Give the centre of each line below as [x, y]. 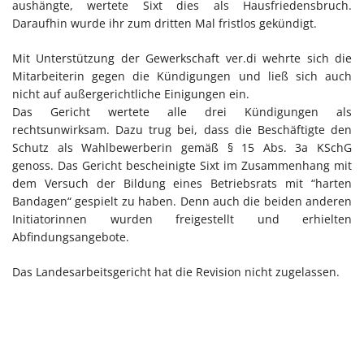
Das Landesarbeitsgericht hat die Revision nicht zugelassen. [176, 271]
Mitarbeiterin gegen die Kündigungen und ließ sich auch [182, 76]
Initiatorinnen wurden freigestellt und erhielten [182, 219]
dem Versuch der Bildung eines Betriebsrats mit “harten [182, 183]
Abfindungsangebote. [71, 236]
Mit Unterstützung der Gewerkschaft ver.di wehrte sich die [182, 58]
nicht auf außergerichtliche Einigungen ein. [131, 93]
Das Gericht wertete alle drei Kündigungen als [182, 111]
